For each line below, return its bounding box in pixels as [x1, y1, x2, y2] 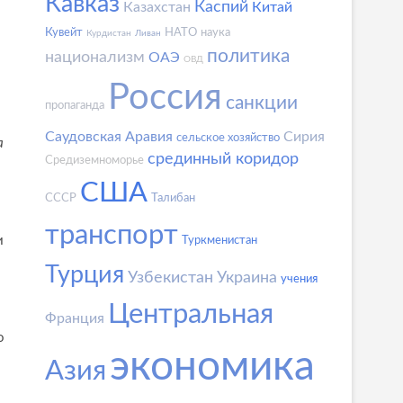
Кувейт [45, 27, 83, 40]
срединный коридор [148, 151, 299, 168]
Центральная [108, 300, 273, 329]
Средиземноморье [45, 155, 144, 167]
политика [207, 47, 290, 67]
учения [281, 273, 318, 286]
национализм [45, 49, 145, 67]
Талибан [151, 193, 195, 205]
